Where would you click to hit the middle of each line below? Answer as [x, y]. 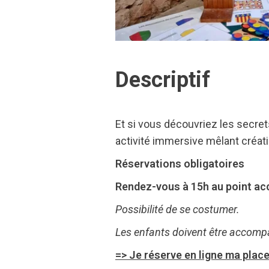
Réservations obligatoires [180, 164]
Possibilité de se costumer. [177, 209]
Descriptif [163, 80]
